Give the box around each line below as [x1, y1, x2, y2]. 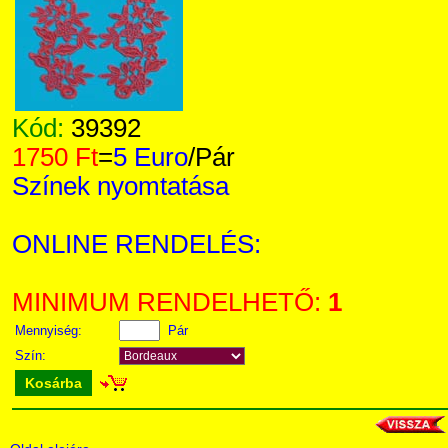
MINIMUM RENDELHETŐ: [12, 288, 328, 316]
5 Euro [113, 143, 188, 171]
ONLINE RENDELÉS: [12, 230, 261, 258]
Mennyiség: [15, 323, 86, 338]
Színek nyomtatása [12, 172, 229, 200]
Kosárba [25, 375, 82, 391]
